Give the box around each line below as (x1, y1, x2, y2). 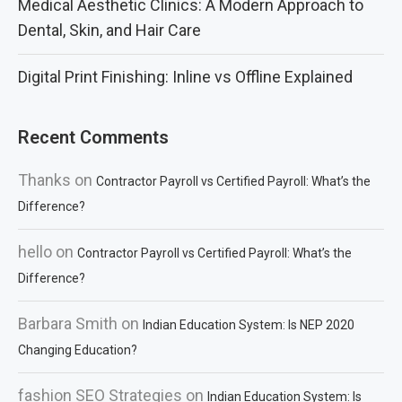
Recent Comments (18, 127, 169, 148)
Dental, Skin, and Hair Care (18, 21, 201, 39)
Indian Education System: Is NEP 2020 (143, 318, 354, 332)
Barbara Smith (18, 314, 118, 333)
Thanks (18, 170, 71, 189)
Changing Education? (18, 343, 137, 357)
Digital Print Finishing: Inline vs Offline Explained (18, 67, 353, 86)
